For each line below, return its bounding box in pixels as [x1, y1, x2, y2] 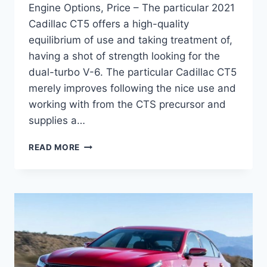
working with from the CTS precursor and [29, 98, 226, 111]
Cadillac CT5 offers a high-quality [29, 18, 189, 30]
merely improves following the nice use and [29, 82, 236, 95]
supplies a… [29, 114, 85, 127]
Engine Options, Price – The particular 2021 [29, 2, 235, 14]
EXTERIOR [79, 190, 123, 200]
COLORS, [79, 202, 119, 212]
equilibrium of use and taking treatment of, [29, 34, 232, 46]
